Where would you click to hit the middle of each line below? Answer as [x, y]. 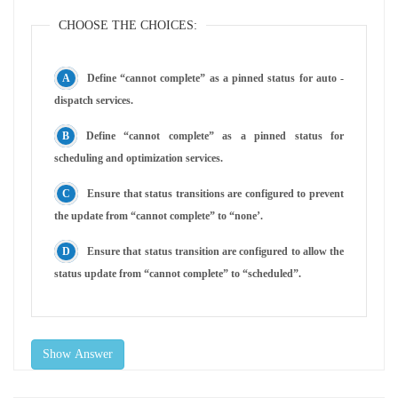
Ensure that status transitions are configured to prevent [215, 193]
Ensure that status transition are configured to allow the [215, 251]
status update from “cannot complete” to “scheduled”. [178, 273]
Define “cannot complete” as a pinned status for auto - [215, 78]
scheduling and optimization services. [139, 158]
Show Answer [78, 354]
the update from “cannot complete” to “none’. [159, 215]
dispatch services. [94, 100]
